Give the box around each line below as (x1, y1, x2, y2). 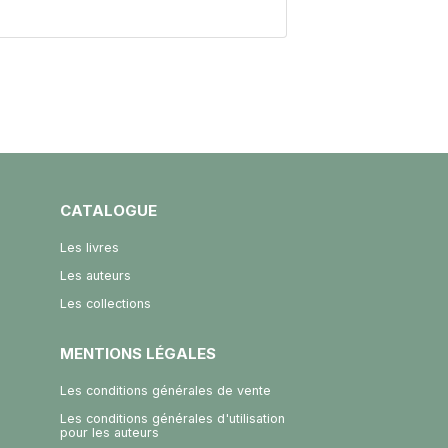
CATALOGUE (59, 200, 157, 220)
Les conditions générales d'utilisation (59, 410, 285, 426)
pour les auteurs (59, 424, 159, 440)
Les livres (59, 239, 119, 255)
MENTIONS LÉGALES (59, 343, 216, 363)
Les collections (59, 295, 151, 311)
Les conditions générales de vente (59, 382, 271, 398)
